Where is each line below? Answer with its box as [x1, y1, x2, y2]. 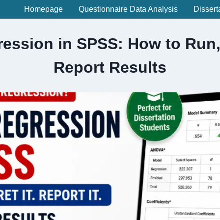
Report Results [54, 58, 166, 76]
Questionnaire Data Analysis [79, 5, 178, 14]
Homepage [24, 5, 63, 14]
